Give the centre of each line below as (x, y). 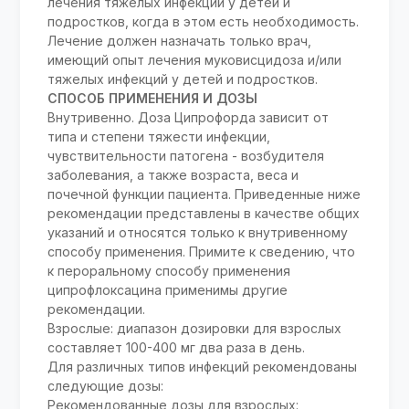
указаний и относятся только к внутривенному (198, 233)
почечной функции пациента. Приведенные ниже (204, 194)
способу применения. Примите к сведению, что (202, 252)
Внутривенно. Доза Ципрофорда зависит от (189, 118)
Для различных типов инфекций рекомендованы (203, 367)
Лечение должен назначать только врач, (180, 41)
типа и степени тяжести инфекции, (159, 137)
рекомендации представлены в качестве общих (204, 214)
